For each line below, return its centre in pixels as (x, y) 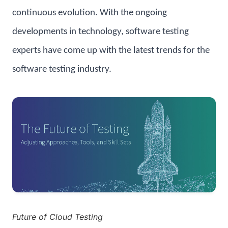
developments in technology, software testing (101, 32)
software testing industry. (62, 70)
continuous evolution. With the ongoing (90, 13)
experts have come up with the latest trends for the (111, 51)
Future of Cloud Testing (58, 217)
